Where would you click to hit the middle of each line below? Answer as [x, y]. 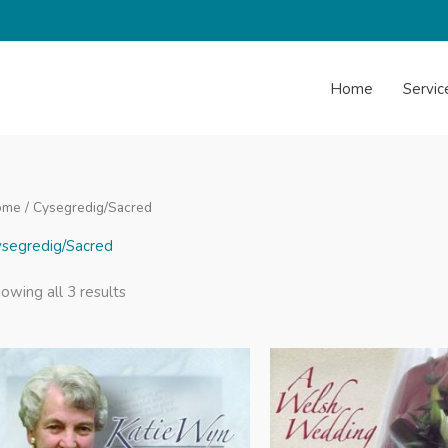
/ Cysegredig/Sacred [86, 207]
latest [145, 321]
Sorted [148, 291]
